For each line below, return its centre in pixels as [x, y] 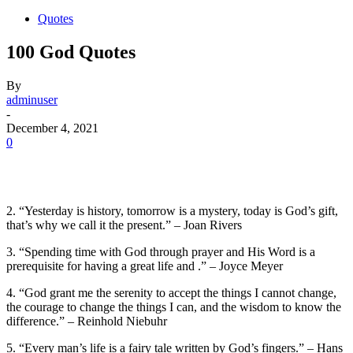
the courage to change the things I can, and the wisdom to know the [174, 307]
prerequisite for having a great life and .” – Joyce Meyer [145, 266]
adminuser [32, 99]
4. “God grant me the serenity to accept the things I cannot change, [171, 292]
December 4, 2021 [52, 128]
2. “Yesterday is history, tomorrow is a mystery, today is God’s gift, [172, 210]
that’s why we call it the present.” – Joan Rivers [124, 225]
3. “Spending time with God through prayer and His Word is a [161, 251]
